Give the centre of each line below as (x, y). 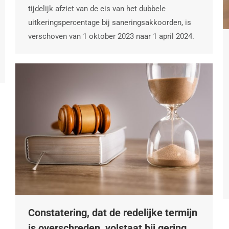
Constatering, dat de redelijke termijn (113, 213)
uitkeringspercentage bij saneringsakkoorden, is (110, 22)
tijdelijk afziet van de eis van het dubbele (97, 8)
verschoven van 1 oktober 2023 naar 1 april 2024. (111, 36)
